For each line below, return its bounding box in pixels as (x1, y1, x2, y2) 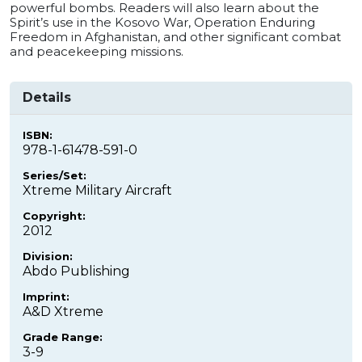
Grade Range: (23, 330, 103, 344)
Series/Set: (23, 169, 86, 183)
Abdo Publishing (23, 263, 130, 280)
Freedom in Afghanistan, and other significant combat (10, 29, 341, 45)
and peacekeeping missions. (10, 44, 183, 60)
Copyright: (23, 209, 86, 223)
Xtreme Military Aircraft (23, 183, 172, 199)
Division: (23, 250, 73, 263)
